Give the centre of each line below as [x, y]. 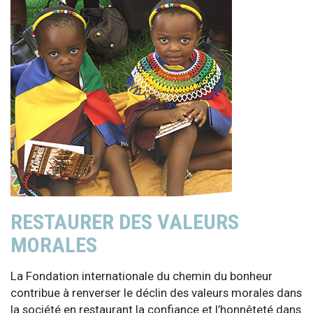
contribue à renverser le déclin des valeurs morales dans [156, 292]
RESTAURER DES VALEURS [125, 221]
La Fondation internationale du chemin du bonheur [141, 276]
